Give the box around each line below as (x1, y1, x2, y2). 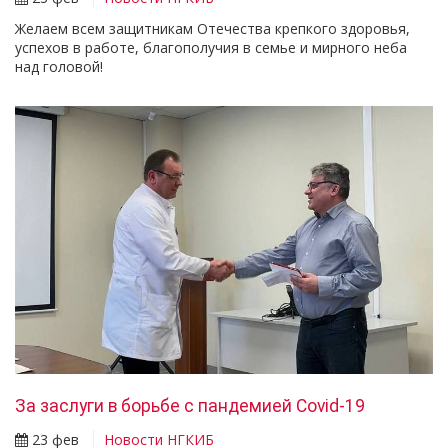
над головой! (15, 56, 107, 76)
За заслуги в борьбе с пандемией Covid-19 (15, 396, 365, 417)
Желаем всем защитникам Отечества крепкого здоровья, (15, 18, 410, 38)
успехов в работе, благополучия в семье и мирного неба (15, 37, 407, 57)
